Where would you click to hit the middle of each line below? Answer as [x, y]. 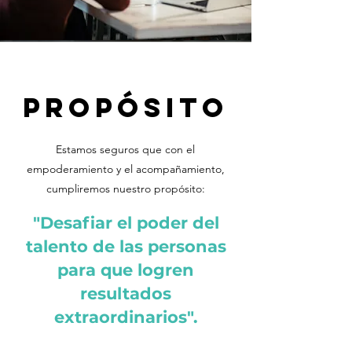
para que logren [126, 270]
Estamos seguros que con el [125, 149]
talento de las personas [126, 246]
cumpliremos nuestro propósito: [125, 189]
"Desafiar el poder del [126, 223]
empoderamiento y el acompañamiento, [125, 169]
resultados [126, 293]
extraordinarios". [126, 317]
